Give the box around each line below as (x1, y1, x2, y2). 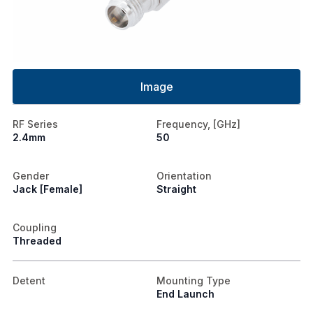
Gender (13, 169, 49, 182)
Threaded (13, 234, 61, 247)
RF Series (13, 117, 58, 130)
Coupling (13, 221, 57, 233)
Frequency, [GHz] (156, 117, 240, 130)
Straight (156, 182, 196, 195)
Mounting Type (156, 274, 231, 286)
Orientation (156, 169, 212, 182)
